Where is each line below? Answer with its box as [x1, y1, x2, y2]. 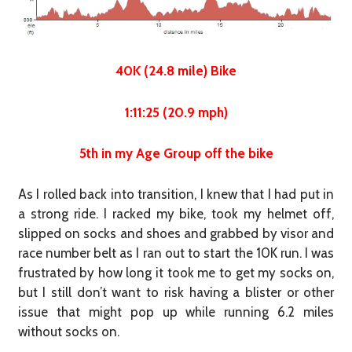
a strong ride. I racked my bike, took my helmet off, [17, 206, 335, 222]
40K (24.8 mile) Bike [115, 63, 236, 79]
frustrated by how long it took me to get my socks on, [17, 265, 335, 281]
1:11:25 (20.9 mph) [124, 104, 228, 120]
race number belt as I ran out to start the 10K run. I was [17, 245, 335, 262]
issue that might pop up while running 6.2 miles [17, 304, 335, 321]
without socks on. [17, 324, 119, 340]
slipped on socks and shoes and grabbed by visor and [17, 225, 335, 242]
